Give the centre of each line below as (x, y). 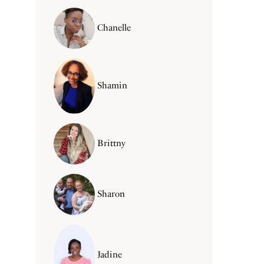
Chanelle (114, 27)
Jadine (109, 254)
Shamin (113, 85)
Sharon (111, 194)
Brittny (112, 143)
